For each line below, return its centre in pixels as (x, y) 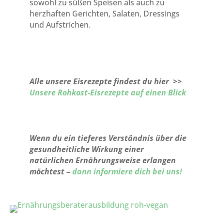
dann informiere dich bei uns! (127, 171)
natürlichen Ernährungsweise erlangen (102, 160)
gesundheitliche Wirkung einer (86, 149)
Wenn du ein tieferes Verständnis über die (108, 138)
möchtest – (51, 171)
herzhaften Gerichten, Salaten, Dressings (104, 14)
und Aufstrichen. (60, 25)
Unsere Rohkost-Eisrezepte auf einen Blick (108, 93)
